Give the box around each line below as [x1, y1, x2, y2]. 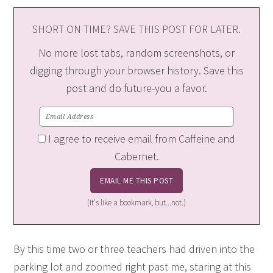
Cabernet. [114, 149, 159, 164]
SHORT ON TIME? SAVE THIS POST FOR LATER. [32, 22, 241, 36]
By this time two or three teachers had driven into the [13, 241, 255, 256]
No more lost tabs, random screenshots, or [38, 46, 235, 60]
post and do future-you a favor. [66, 81, 207, 95]
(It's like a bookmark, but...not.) [87, 197, 186, 208]
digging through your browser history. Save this [29, 63, 244, 77]
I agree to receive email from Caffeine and [48, 132, 235, 146]
